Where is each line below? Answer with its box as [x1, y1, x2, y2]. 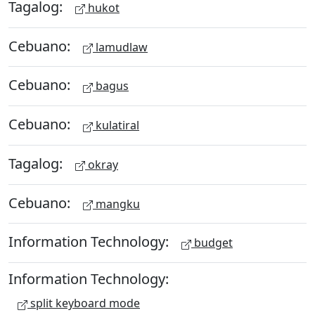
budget [191, 235, 233, 251]
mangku [93, 195, 140, 212]
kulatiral [93, 117, 139, 133]
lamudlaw [93, 39, 148, 55]
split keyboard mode [27, 295, 140, 311]
